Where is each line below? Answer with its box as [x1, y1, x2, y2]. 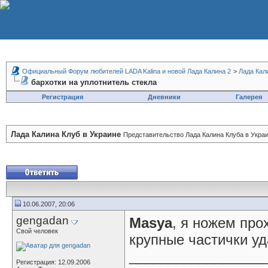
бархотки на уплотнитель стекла [31, 78, 157, 87]
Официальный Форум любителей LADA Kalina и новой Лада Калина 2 [22, 68, 231, 75]
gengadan [16, 214, 69, 227]
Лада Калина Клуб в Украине [11, 130, 121, 139]
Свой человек [16, 227, 58, 234]
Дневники [147, 93, 181, 100]
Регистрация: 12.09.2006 [16, 258, 90, 266]
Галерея [235, 93, 262, 100]
